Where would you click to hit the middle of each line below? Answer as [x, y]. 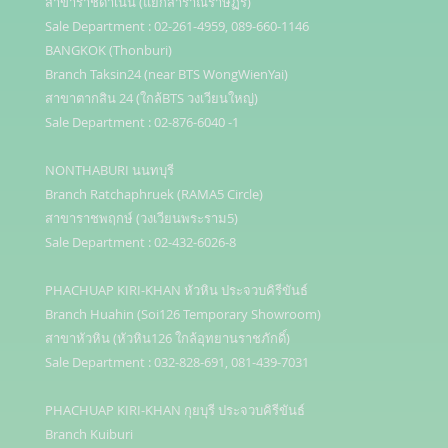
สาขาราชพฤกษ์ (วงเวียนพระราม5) [141, 218]
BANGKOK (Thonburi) [108, 50]
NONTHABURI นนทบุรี [109, 170]
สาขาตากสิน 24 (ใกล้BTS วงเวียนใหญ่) [151, 98]
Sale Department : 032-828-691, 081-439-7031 [178, 362]
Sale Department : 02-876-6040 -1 [142, 122]
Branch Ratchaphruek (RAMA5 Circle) [154, 194]
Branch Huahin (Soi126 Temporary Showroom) [183, 314]
